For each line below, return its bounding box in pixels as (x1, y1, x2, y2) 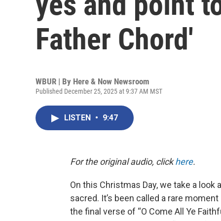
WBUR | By (36, 76, 73, 86)
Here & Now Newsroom (73, 76, 149, 86)
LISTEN (64, 113, 93, 122)
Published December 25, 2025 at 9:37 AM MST (36, 87, 162, 95)
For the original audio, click (70, 156, 175, 167)
